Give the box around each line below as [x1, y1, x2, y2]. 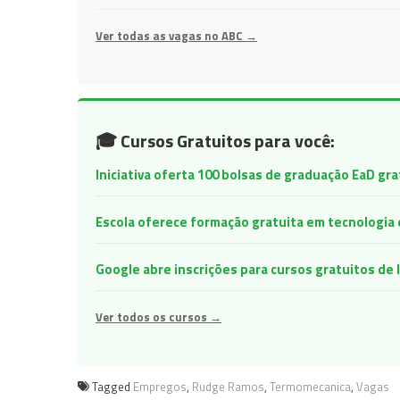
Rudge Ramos [192, 378, 264, 396]
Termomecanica [270, 378, 351, 396]
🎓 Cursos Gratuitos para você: [96, 127, 335, 154]
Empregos [133, 378, 187, 396]
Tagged [92, 378, 133, 396]
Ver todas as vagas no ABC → [96, 27, 257, 45]
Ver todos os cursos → [96, 308, 221, 326]
